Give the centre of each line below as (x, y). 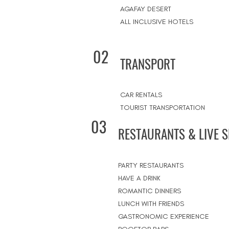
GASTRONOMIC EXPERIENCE (164, 216)
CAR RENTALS (141, 95)
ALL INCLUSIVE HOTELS (157, 22)
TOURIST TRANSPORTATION (163, 108)
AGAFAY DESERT (146, 9)
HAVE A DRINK (139, 178)
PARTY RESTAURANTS (151, 165)
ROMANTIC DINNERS (150, 191)
